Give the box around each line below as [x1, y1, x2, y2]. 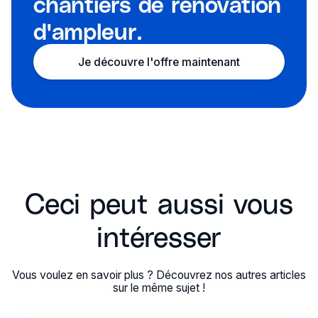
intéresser [96, 218, 221, 253]
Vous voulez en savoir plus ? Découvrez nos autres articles [11, 268, 306, 283]
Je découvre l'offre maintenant [77, 55, 240, 69]
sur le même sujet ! [112, 281, 205, 295]
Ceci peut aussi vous [24, 185, 293, 219]
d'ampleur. [33, 16, 143, 44]
